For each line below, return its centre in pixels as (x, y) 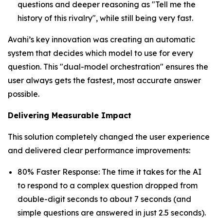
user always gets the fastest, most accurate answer (104, 80)
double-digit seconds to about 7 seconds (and (104, 199)
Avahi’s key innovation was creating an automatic (101, 39)
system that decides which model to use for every (100, 53)
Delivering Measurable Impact (72, 115)
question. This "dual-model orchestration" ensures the (108, 66)
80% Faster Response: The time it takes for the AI (109, 172)
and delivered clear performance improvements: (101, 150)
